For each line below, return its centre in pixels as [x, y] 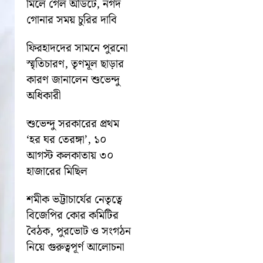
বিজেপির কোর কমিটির [73, 215]
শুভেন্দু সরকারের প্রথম [73, 124]
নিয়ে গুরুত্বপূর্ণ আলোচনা [76, 247]
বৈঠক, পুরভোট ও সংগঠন [79, 231]
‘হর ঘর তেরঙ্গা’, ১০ [67, 140]
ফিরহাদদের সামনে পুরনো [77, 48]
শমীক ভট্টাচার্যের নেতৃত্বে [75, 200]
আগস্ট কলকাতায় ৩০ [70, 156]
